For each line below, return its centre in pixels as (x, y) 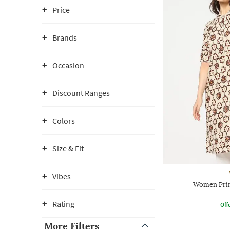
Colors (64, 121)
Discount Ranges (81, 93)
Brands (65, 37)
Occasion (68, 65)
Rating (63, 204)
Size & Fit (68, 148)
